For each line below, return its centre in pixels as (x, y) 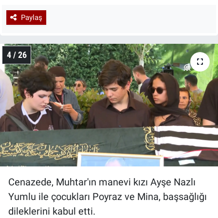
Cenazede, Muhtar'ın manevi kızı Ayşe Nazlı (102, 182)
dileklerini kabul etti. (52, 211)
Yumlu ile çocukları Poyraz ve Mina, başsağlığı (108, 196)
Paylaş (31, 18)
